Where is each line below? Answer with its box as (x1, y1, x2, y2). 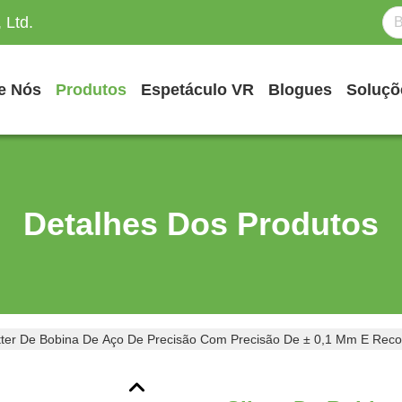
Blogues (268, 81, 332, 99)
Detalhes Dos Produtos (23, 205, 379, 242)
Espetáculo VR (141, 81, 254, 99)
